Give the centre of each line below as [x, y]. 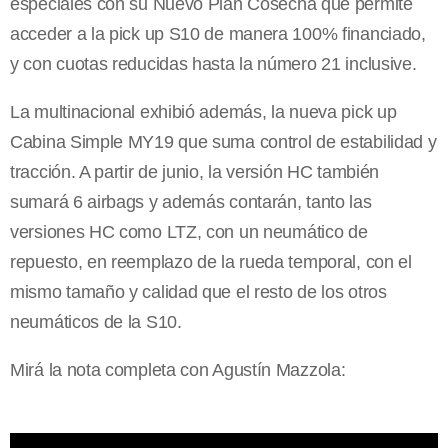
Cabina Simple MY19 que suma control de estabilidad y [223, 141]
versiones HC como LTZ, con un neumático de [189, 231]
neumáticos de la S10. [96, 321]
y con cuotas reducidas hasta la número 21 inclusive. [213, 63]
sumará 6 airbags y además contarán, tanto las [191, 201]
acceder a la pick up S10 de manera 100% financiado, [218, 33]
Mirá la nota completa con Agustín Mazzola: [178, 369]
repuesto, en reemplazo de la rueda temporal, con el [211, 261]
